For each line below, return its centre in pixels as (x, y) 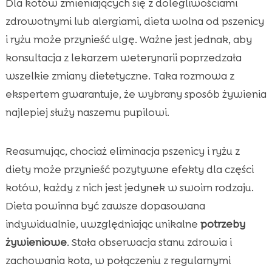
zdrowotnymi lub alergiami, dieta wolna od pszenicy (134, 21)
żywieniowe (36, 242)
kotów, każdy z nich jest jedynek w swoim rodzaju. (129, 187)
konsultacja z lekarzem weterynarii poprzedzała (123, 57)
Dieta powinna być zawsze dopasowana (105, 206)
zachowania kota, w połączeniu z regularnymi (118, 260)
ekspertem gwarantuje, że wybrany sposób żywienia (136, 94)
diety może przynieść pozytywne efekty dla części (129, 169)
